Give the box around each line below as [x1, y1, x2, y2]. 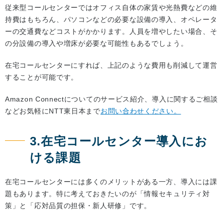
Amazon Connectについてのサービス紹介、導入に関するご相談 [5, 95, 218, 104]
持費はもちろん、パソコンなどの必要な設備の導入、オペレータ [5, 15, 218, 24]
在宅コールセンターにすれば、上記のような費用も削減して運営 [5, 61, 218, 70]
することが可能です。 [5, 73, 78, 82]
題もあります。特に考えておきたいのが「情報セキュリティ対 [5, 190, 210, 198]
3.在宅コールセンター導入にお [30, 134, 208, 148]
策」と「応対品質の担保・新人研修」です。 [5, 202, 151, 210]
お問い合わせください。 [100, 107, 181, 115]
